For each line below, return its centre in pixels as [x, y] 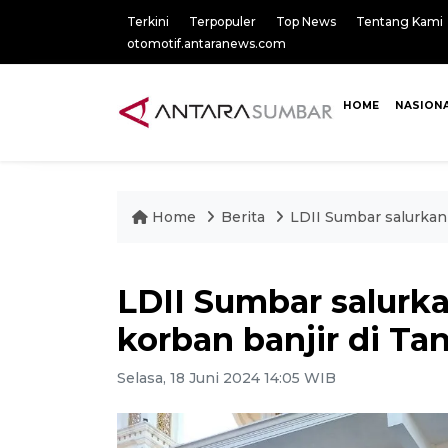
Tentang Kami [399, 21]
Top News [306, 21]
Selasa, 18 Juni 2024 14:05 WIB [226, 378]
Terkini [148, 21]
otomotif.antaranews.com [206, 43]
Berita [245, 217]
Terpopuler [222, 21]
